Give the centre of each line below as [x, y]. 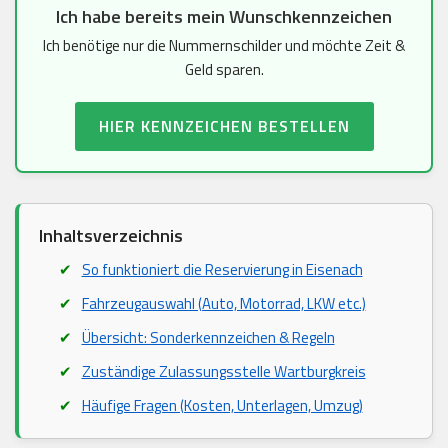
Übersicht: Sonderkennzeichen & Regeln [208, 338]
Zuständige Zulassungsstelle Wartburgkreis [223, 372]
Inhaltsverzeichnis [111, 236]
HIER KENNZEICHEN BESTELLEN [224, 126]
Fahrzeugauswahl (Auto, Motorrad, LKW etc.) [223, 304]
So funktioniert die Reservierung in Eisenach [222, 270]
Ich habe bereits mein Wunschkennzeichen [224, 17]
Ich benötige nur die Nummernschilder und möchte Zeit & [224, 46]
